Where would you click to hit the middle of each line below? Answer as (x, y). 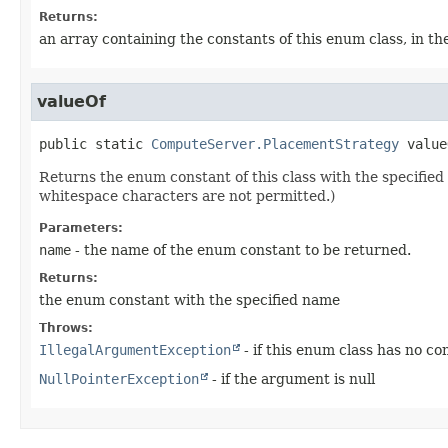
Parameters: (81, 227)
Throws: (66, 327)
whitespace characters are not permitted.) (187, 195)
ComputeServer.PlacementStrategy (275, 143)
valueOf (71, 101)
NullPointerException (119, 378)
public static (91, 143)
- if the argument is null (291, 378)
